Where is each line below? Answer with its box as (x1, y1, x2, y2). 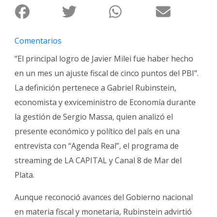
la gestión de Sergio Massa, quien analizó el (15, 111, 173, 122)
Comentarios (15, 35, 62, 46)
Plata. (15, 169, 34, 180)
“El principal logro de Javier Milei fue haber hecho (15, 53, 193, 64)
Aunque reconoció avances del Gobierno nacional (15, 191, 193, 202)
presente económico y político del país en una (15, 125, 180, 137)
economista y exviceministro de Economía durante (15, 96, 196, 108)
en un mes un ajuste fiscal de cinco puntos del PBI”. (15, 67, 199, 78)
